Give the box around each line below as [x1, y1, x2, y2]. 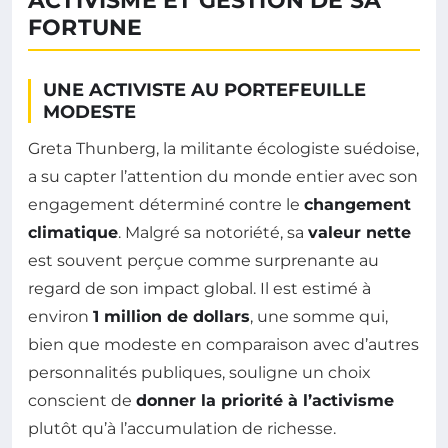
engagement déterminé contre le [28, 194, 304, 214]
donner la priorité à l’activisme [136, 390, 394, 410]
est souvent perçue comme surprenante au [28, 250, 379, 270]
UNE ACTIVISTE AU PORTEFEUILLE [43, 78, 366, 101]
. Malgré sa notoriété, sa [118, 222, 308, 242]
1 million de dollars [93, 306, 250, 326]
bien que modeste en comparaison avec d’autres [28, 334, 419, 354]
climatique [28, 222, 118, 242]
